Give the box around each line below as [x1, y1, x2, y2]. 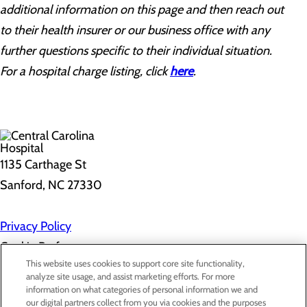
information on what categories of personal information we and [26, 284, 258, 295]
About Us [130, 287, 177, 302]
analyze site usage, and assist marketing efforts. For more [26, 271, 236, 282]
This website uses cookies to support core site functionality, [26, 258, 245, 269]
